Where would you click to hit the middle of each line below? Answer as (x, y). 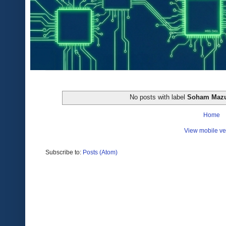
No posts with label (159, 97)
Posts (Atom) (100, 152)
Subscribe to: (64, 152)
